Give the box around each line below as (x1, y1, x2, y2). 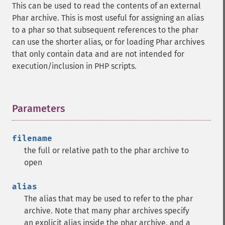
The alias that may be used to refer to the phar (24, 194, 193, 203)
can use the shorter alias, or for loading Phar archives (12, 37, 204, 47)
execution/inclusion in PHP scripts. (12, 61, 137, 71)
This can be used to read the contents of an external (12, 1, 201, 11)
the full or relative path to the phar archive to (24, 146, 189, 155)
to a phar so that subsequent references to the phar (12, 25, 198, 35)
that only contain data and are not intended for (12, 49, 184, 59)
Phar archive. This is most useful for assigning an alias (12, 13, 204, 23)
